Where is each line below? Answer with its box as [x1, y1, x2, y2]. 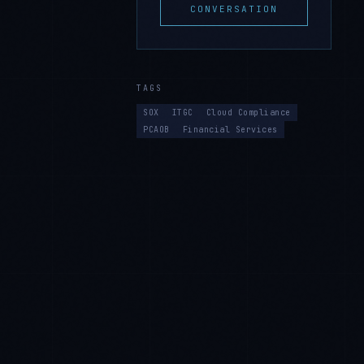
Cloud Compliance [206, 107, 291, 118]
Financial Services [182, 124, 278, 135]
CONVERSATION [190, 3, 278, 15]
